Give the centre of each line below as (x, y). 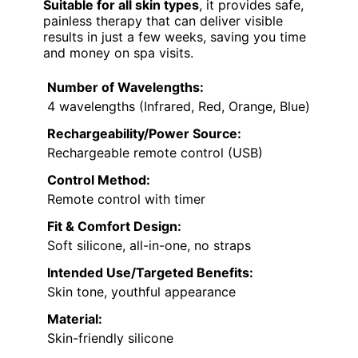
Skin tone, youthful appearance (141, 291)
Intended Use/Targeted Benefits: (150, 272)
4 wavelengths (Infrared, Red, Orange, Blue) (179, 106)
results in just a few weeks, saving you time (175, 36)
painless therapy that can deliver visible (163, 20)
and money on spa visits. (118, 52)
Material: (75, 318)
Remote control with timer (126, 199)
